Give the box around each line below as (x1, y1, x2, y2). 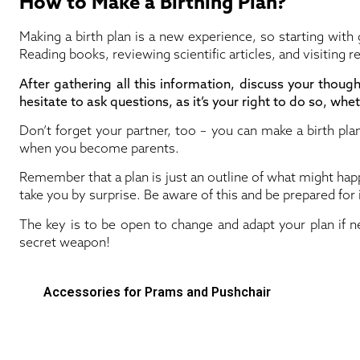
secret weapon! (19, 233, 110, 250)
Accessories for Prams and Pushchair (43, 284, 271, 301)
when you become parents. (19, 139, 179, 156)
